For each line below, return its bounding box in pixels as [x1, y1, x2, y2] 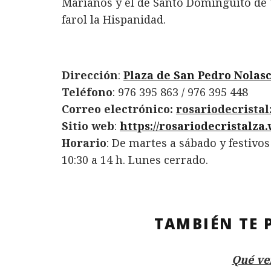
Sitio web [62, 119, 114, 134]
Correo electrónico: [62, 102, 176, 117]
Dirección [62, 68, 118, 83]
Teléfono [62, 85, 113, 100]
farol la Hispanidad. [62, 12, 166, 27]
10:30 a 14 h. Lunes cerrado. [62, 152, 208, 168]
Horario [62, 135, 106, 151]
